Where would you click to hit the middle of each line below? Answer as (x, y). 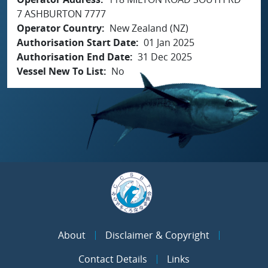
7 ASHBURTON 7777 (61, 13)
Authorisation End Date (73, 57)
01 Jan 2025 (169, 42)
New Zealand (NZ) (149, 28)
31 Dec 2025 (165, 57)
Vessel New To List (60, 71)
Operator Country (59, 28)
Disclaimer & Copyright (157, 235)
